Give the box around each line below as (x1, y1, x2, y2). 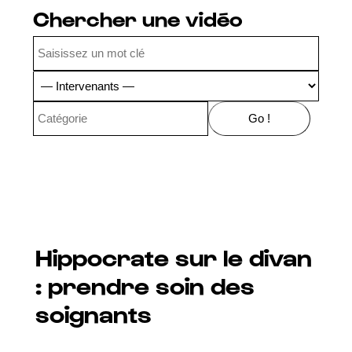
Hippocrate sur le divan (35, 242, 312, 271)
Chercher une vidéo (33, 5, 244, 31)
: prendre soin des (35, 270, 255, 299)
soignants (35, 299, 152, 328)
